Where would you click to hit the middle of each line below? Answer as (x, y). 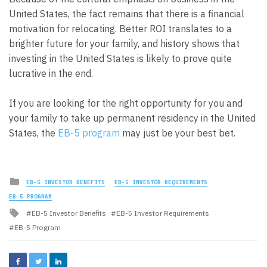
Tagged (38, 212)
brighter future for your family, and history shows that (124, 43)
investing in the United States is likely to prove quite (120, 58)
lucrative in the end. (51, 73)
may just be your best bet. (178, 133)
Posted (36, 179)
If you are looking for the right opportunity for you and (126, 103)
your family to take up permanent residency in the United (132, 118)
